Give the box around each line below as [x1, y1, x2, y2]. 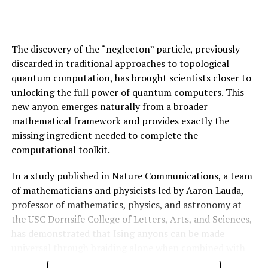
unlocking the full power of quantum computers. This [11, 85, 244, 99]
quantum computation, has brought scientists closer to [11, 71, 251, 84]
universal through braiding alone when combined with [11, 240, 245, 254]
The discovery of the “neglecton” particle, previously [11, 42, 240, 56]
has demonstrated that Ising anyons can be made [11, 226, 224, 240]
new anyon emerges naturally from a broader [11, 99, 208, 113]
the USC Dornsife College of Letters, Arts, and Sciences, [11, 212, 252, 226]
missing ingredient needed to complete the [11, 128, 198, 142]
